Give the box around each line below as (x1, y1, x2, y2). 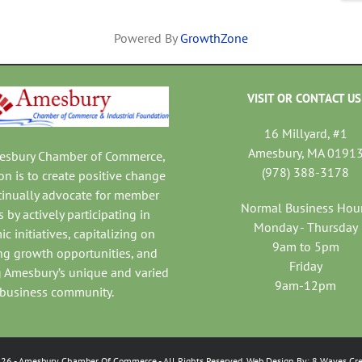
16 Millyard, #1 (263, 125, 347, 142)
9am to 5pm (271, 238, 339, 255)
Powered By (114, 30, 180, 47)
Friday (288, 258, 322, 275)
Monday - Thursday (253, 219, 358, 236)
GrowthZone (180, 30, 248, 47)
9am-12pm (275, 277, 337, 294)
